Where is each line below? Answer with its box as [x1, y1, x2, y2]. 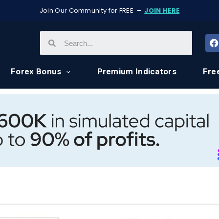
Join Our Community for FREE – [39, 6, 145, 15]
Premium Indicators [97, 66, 176, 76]
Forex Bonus [11, 66, 62, 76]
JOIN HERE [144, 6, 180, 15]
